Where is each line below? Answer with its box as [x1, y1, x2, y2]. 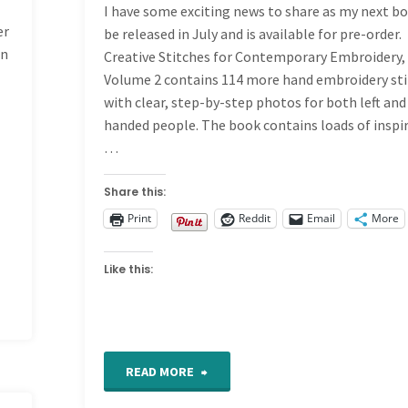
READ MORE [126, 362, 195, 380]
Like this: [104, 260, 154, 277]
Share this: [104, 183, 167, 199]
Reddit [239, 210, 271, 227]
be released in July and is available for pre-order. [104, 24, 403, 43]
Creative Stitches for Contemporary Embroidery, [104, 46, 406, 66]
